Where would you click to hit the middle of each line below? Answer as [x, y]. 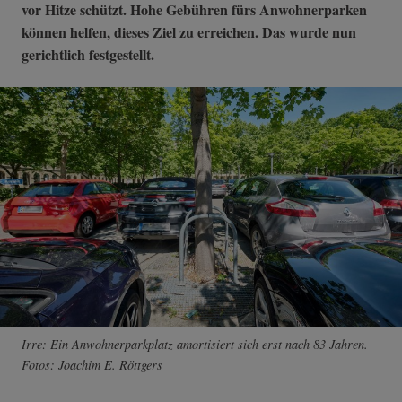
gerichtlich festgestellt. [88, 55]
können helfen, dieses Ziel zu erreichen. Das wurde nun [189, 32]
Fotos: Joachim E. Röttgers [92, 365]
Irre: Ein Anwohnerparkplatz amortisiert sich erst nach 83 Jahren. [195, 345]
